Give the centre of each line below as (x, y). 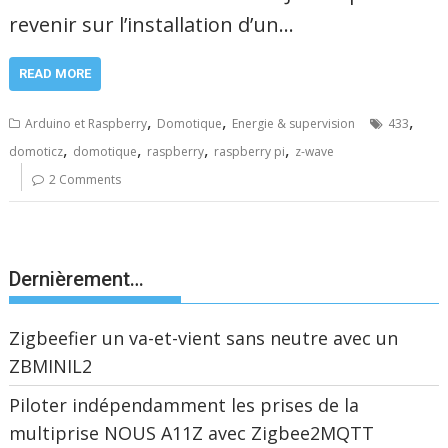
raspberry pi (250, 151)
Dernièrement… (77, 278)
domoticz (36, 151)
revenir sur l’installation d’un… (152, 24)
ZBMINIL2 (51, 365)
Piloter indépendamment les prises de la (184, 404)
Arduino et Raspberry (86, 123)
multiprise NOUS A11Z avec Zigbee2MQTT (192, 432)
